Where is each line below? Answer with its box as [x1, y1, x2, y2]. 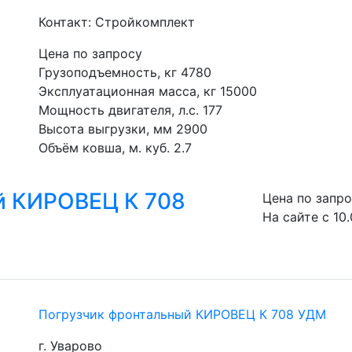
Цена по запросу [38, 46, 142, 61]
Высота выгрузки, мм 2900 [38, 121, 207, 137]
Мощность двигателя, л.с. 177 [38, 102, 222, 118]
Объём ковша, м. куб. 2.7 [38, 140, 192, 156]
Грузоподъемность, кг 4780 [38, 64, 211, 80]
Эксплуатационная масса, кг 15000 [38, 83, 257, 99]
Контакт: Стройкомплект [38, 14, 195, 30]
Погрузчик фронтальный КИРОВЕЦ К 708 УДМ [38, 306, 326, 322]
